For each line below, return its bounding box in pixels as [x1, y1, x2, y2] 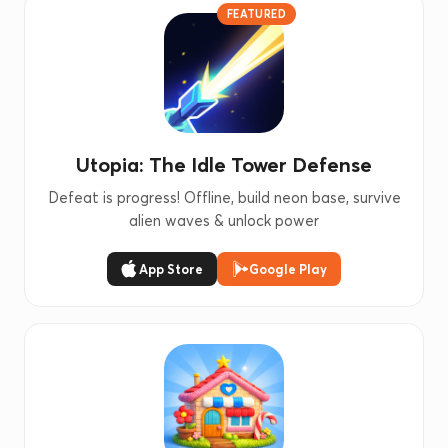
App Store [139, 261, 203, 277]
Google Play [249, 261, 327, 277]
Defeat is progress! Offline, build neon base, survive [47, 188, 401, 207]
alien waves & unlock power [129, 211, 319, 230]
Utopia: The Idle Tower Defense [76, 152, 372, 177]
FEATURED [226, 7, 286, 21]
